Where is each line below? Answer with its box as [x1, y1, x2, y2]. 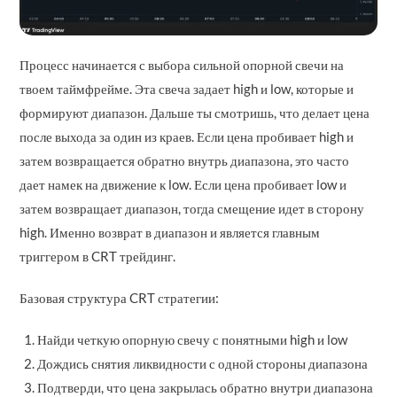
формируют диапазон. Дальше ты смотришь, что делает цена [19, 104, 370, 121]
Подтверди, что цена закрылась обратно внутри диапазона [37, 378, 374, 395]
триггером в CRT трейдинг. [19, 247, 176, 264]
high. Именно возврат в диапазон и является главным [19, 223, 321, 240]
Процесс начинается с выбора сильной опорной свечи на [19, 56, 345, 73]
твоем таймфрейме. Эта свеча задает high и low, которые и [19, 80, 354, 97]
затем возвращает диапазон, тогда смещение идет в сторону [19, 199, 365, 216]
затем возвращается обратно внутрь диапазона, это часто [19, 152, 350, 168]
